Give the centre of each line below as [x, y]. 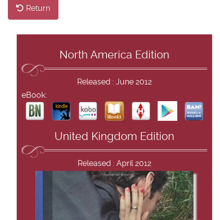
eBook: [34, 95]
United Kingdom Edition [114, 137]
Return [37, 9]
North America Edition [114, 55]
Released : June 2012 [114, 82]
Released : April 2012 [114, 163]
